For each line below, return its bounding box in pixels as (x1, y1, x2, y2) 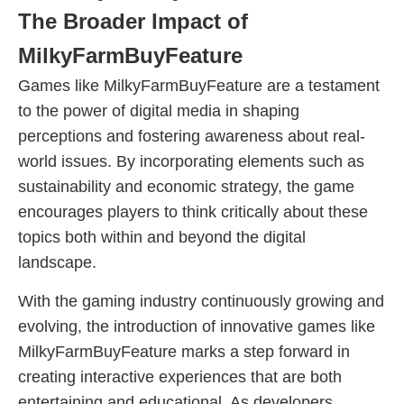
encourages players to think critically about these (18, 203, 368, 221)
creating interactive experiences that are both (18, 368, 342, 386)
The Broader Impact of (18, 9, 248, 33)
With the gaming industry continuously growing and (18, 292, 384, 310)
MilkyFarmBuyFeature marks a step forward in (18, 343, 350, 361)
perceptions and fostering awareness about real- (18, 127, 365, 145)
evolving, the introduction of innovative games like (18, 317, 375, 335)
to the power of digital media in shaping (18, 102, 299, 120)
